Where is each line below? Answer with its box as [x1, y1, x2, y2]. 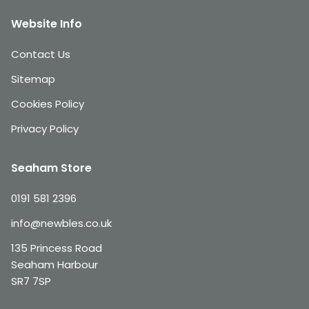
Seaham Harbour [11, 257, 98, 272]
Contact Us [11, 47, 70, 61]
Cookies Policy [11, 97, 84, 111]
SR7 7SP [11, 274, 51, 288]
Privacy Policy [11, 121, 79, 136]
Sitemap [11, 72, 55, 86]
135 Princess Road [11, 241, 102, 255]
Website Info [11, 16, 82, 32]
